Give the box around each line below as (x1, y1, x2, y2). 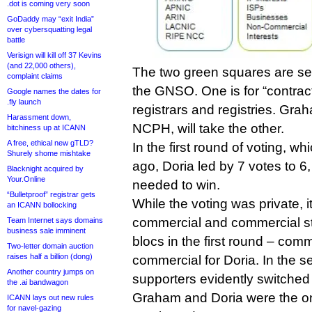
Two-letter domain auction (7, 242, 93, 250)
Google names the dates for (7, 87, 101, 95)
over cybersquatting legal (7, 25, 92, 33)
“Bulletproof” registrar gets (7, 190, 95, 198)
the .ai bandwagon (7, 278, 68, 286)
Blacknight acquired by (7, 164, 84, 173)
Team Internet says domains (7, 216, 103, 224)
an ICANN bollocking (7, 201, 77, 209)
